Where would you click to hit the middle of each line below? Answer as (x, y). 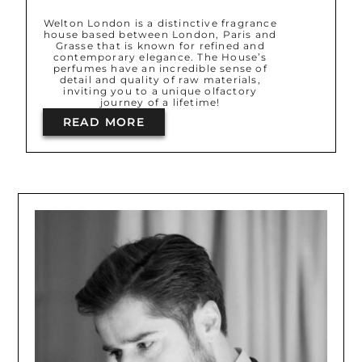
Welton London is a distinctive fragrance (160, 23)
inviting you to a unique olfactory (160, 91)
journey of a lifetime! (160, 103)
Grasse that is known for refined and (160, 46)
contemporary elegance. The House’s (160, 57)
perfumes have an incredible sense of (160, 69)
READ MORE (104, 122)
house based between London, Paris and (160, 35)
